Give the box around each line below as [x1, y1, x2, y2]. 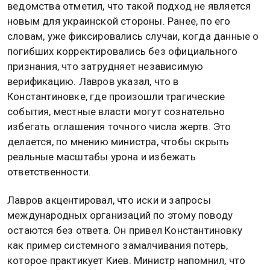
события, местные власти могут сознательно [7, 105, 225, 118]
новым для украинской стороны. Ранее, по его [7, 14, 231, 27]
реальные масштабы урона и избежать [7, 150, 196, 163]
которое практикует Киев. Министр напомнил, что [7, 254, 246, 266]
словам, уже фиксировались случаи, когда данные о [7, 30, 259, 42]
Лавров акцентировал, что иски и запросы [7, 193, 211, 206]
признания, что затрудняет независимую [7, 60, 204, 72]
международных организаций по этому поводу [7, 209, 233, 221]
